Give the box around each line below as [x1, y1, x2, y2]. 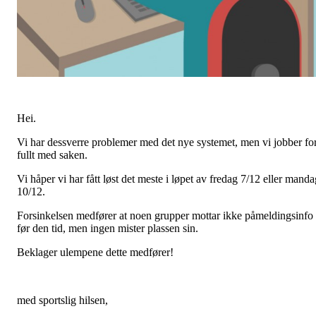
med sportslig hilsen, [17, 293, 108, 306]
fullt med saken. [17, 148, 87, 161]
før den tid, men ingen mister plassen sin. [17, 221, 198, 234]
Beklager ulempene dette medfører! [17, 245, 174, 258]
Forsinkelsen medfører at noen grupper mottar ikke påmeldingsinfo [17, 209, 313, 221]
